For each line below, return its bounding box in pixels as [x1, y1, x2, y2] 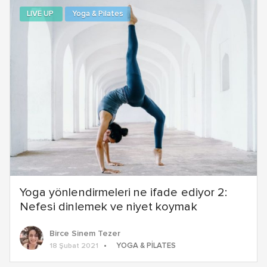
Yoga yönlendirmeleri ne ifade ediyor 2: [20, 187, 227, 199]
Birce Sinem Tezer [49, 229, 120, 238]
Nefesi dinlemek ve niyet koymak [20, 201, 197, 213]
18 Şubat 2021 [49, 243, 98, 250]
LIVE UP [27, 10, 55, 18]
